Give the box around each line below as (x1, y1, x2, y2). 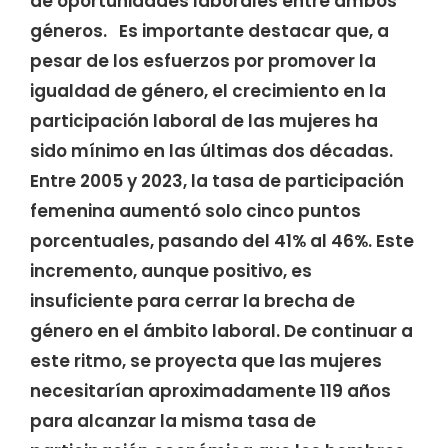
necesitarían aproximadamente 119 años (30, 379, 391, 404)
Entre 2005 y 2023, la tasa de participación (30, 169, 404, 194)
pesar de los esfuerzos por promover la (30, 49, 376, 74)
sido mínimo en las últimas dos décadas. (30, 139, 393, 164)
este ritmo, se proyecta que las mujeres (30, 349, 382, 374)
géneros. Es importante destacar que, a (30, 19, 389, 44)
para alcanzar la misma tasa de (30, 409, 316, 434)
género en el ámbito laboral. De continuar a (30, 319, 413, 344)
